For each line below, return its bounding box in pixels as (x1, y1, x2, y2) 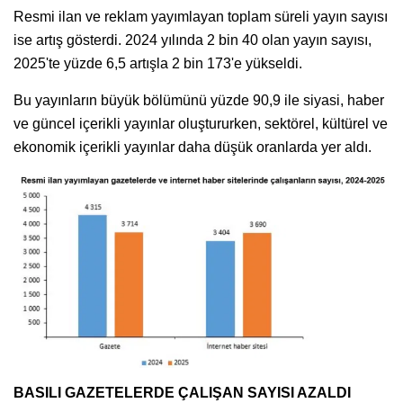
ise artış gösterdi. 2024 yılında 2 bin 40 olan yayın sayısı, (13, 32, 372, 49)
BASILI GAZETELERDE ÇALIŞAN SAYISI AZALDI (13, 384, 351, 400)
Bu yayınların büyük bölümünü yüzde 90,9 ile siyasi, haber (13, 93, 384, 109)
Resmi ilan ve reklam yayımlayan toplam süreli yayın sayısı (13, 9, 388, 25)
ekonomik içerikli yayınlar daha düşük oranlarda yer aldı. (13, 139, 372, 156)
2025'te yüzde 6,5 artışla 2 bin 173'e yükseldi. (13, 56, 302, 72)
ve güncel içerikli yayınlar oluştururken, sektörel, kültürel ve (13, 116, 388, 132)
